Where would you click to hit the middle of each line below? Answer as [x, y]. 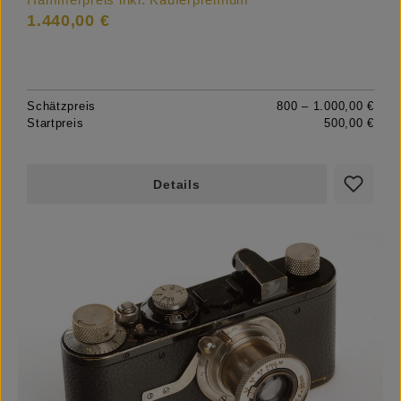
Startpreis [55, 123]
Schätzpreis [62, 106]
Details [177, 184]
